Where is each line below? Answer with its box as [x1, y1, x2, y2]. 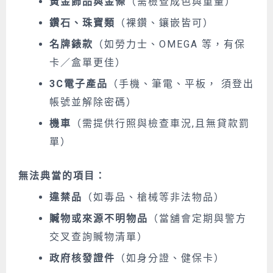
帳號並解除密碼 [49, 96, 126, 108]
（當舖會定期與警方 [148, 212, 247, 224]
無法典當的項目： [18, 169, 106, 182]
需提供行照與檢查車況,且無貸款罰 [82, 118, 250, 130]
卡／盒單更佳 [49, 57, 115, 69]
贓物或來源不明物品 [49, 212, 148, 224]
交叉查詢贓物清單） [49, 230, 148, 243]
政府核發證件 [49, 252, 115, 264]
